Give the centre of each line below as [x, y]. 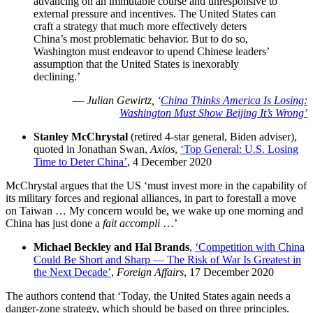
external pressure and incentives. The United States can [155, 13]
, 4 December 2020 [169, 161]
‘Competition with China [250, 247]
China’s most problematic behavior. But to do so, [141, 38]
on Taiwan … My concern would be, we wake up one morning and [154, 210]
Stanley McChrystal [81, 136]
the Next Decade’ [72, 272]
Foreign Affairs [150, 272]
